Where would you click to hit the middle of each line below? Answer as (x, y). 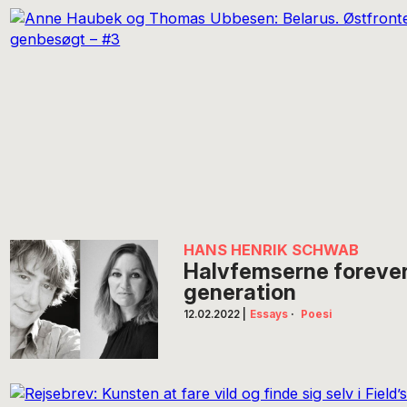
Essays (268, 315)
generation (239, 293)
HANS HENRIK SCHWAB (271, 250)
